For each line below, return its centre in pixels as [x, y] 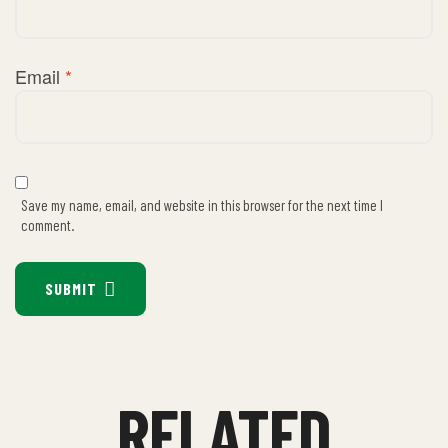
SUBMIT [71, 288]
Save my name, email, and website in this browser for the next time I [201, 204]
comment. [47, 224]
